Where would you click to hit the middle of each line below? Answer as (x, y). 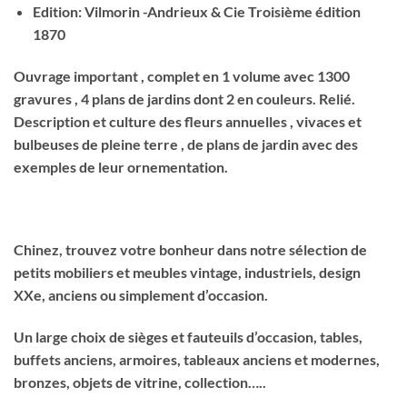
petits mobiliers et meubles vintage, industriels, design (187, 273)
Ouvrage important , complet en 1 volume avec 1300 (182, 75)
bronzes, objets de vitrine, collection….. (140, 382)
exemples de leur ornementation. (121, 166)
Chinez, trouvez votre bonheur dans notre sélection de (190, 250)
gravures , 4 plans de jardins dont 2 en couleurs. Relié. (184, 98)
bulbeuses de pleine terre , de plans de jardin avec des (186, 144)
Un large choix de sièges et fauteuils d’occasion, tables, (188, 337)
